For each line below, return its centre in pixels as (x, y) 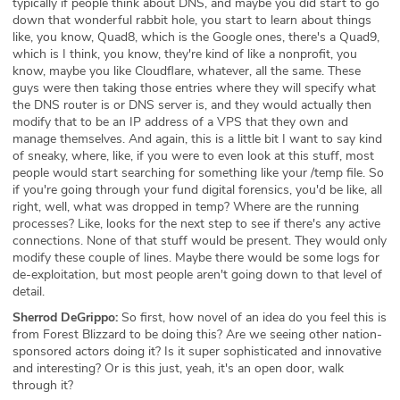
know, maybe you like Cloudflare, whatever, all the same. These (187, 71)
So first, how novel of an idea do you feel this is (252, 317)
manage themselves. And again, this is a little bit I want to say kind (197, 138)
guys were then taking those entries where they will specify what (194, 87)
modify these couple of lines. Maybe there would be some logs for (196, 257)
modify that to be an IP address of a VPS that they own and (180, 121)
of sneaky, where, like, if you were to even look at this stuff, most (193, 155)
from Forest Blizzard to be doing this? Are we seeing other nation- (197, 334)
